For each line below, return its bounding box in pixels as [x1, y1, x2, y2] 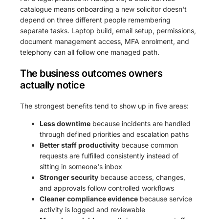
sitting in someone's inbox [40, 162, 123, 171]
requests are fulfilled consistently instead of [40, 152, 179, 160]
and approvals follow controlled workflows [40, 184, 175, 193]
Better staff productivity [40, 141, 120, 150]
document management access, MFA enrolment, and [20, 37, 190, 46]
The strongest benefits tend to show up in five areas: [20, 102, 189, 110]
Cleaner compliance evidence [40, 195, 138, 203]
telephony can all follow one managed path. [20, 48, 160, 57]
